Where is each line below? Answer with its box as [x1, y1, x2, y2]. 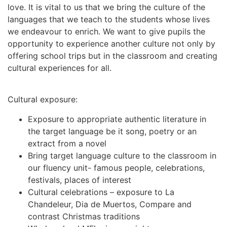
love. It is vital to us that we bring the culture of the [8, 2, 205, 13]
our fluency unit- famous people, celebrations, [28, 162, 205, 173]
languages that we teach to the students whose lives [8, 14, 210, 25]
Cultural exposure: [8, 94, 78, 105]
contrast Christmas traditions [28, 211, 140, 221]
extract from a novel [28, 138, 106, 148]
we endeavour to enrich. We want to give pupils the [8, 26, 205, 37]
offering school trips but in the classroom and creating [8, 51, 217, 61]
